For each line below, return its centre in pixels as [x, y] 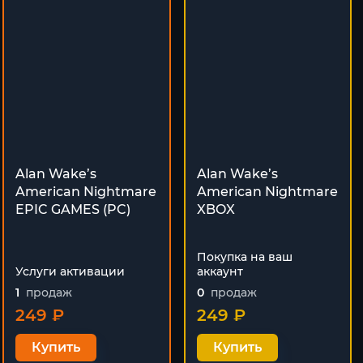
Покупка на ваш [244, 256]
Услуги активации [70, 271]
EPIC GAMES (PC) [73, 209]
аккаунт [220, 271]
